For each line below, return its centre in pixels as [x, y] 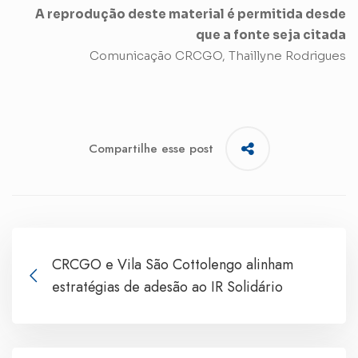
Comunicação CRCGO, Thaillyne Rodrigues [218, 55]
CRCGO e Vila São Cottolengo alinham [173, 264]
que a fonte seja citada [271, 34]
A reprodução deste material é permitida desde [191, 14]
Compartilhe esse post [151, 148]
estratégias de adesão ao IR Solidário [167, 286]
